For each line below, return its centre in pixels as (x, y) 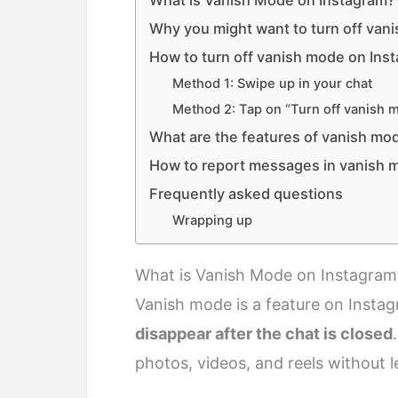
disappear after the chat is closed (264, 333)
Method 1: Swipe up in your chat (272, 84)
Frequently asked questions (246, 194)
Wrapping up (212, 221)
